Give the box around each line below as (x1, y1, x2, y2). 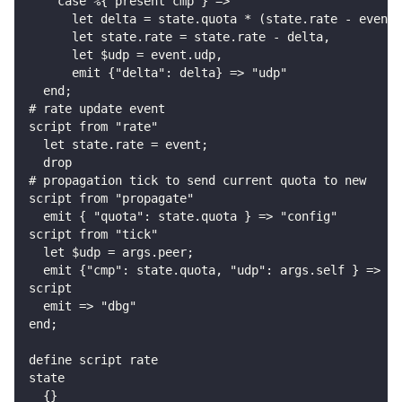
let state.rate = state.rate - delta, (29, 30, 330, 45)
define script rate (29, 353, 158, 368)
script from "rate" (29, 119, 158, 135)
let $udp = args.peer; (29, 245, 194, 260)
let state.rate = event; (29, 137, 208, 153)
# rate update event (29, 101, 165, 117)
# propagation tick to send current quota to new (29, 173, 366, 188)
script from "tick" (29, 227, 158, 242)
